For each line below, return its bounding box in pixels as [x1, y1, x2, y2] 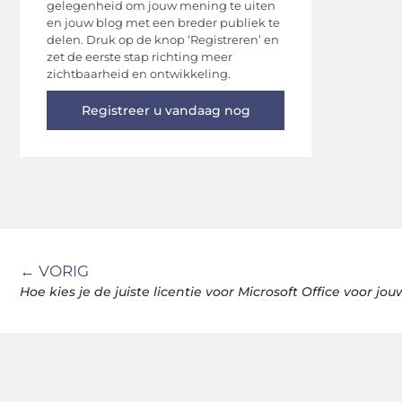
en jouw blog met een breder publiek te [47, 15, 280, 31]
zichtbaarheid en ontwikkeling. [47, 66, 231, 82]
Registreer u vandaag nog [81, 102, 250, 119]
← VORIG [20, 262, 89, 281]
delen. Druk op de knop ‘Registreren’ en [47, 32, 279, 48]
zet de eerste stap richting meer [47, 49, 232, 65]
